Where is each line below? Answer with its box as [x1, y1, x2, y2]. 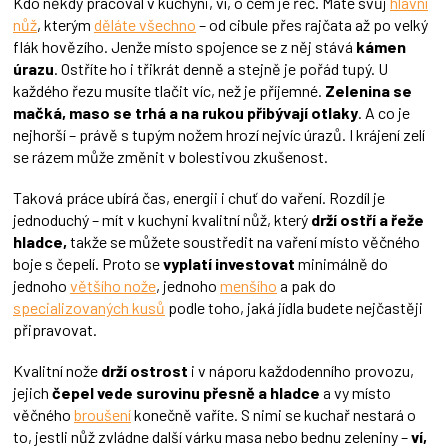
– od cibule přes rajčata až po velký [196, 15, 428, 35]
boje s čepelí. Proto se [13, 254, 163, 274]
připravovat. [13, 320, 97, 340]
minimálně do [295, 254, 388, 274]
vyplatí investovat [163, 254, 295, 274]
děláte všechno [94, 15, 196, 35]
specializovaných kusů [13, 298, 165, 318]
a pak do [277, 276, 336, 296]
